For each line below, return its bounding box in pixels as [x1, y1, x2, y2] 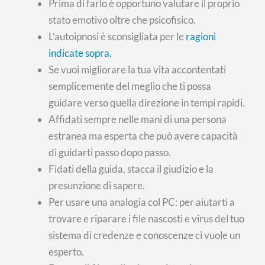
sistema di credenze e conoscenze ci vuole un [49, 229, 241, 242]
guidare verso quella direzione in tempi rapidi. [49, 96, 245, 109]
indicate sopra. [49, 47, 112, 60]
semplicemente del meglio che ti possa [49, 80, 212, 93]
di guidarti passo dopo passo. [49, 146, 172, 159]
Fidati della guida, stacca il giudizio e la [49, 163, 214, 176]
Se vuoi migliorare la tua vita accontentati [49, 63, 227, 76]
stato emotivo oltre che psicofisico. [49, 14, 196, 27]
